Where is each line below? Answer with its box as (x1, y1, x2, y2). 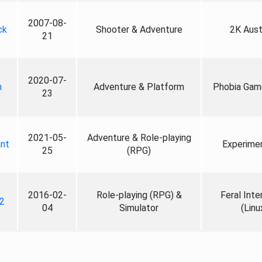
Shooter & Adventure (95, 24, 182, 35)
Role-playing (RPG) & (96, 189, 182, 201)
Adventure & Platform (94, 81, 184, 92)
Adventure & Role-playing (87, 132, 191, 143)
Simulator (119, 202, 158, 213)
